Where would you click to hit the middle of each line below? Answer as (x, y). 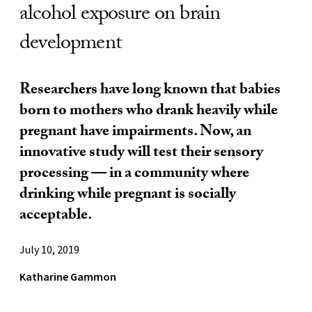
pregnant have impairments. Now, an (135, 132)
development (71, 45)
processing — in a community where (134, 174)
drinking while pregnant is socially (128, 195)
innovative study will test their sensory (141, 153)
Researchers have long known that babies (150, 91)
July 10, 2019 (49, 249)
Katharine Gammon (68, 276)
